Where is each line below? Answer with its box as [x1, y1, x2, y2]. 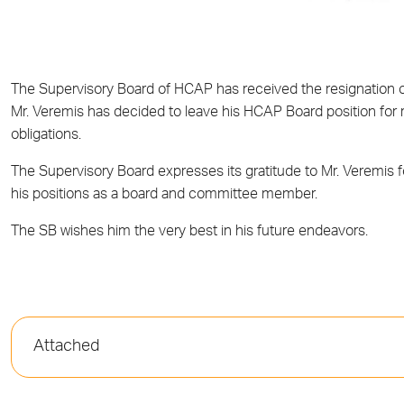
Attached [33, 338, 99, 355]
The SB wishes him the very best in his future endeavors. [11, 225, 368, 240]
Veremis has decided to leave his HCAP [32, 106, 286, 121]
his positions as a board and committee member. [11, 188, 317, 203]
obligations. [11, 128, 81, 143]
